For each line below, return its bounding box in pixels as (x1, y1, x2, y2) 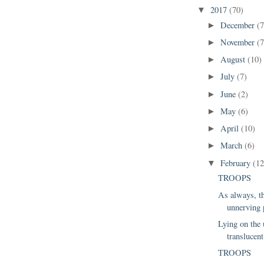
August (220, 54, 248, 65)
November (220, 36, 258, 48)
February (220, 157, 253, 169)
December (220, 19, 258, 31)
